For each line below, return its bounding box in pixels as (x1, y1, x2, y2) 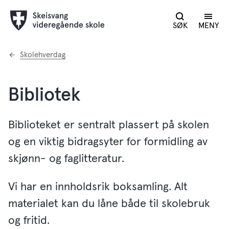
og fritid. (8, 215, 50, 226)
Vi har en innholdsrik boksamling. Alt (8, 181, 188, 193)
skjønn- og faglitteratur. (8, 153, 127, 165)
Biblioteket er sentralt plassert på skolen (8, 120, 209, 131)
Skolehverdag (20, 51, 65, 59)
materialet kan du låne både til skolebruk (8, 198, 210, 210)
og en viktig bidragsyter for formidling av (8, 136, 208, 148)
